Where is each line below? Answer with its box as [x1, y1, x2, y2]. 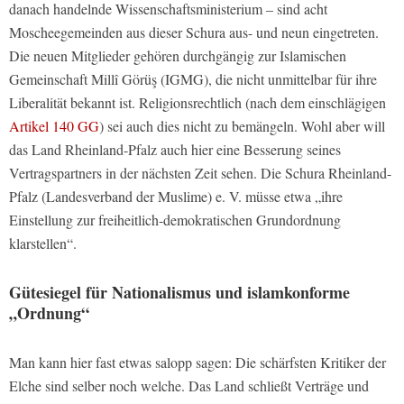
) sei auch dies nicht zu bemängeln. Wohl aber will [99, 116, 385, 136]
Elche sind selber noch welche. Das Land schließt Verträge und [9, 376, 369, 396]
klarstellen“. [9, 234, 77, 253]
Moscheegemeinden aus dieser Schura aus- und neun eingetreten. [9, 23, 379, 42]
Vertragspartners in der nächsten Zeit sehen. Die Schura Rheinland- [9, 163, 391, 183]
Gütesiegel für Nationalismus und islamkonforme [9, 280, 350, 305]
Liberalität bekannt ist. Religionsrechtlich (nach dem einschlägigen [9, 93, 386, 113]
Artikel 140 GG [9, 116, 99, 136]
